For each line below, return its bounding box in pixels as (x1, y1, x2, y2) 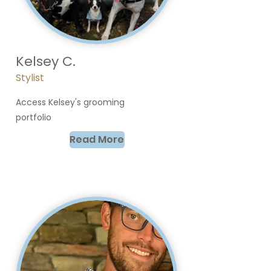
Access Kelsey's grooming (16, 96, 125, 108)
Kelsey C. (16, 52, 76, 71)
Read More (70, 132, 124, 146)
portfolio (16, 111, 51, 123)
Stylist (16, 71, 44, 85)
